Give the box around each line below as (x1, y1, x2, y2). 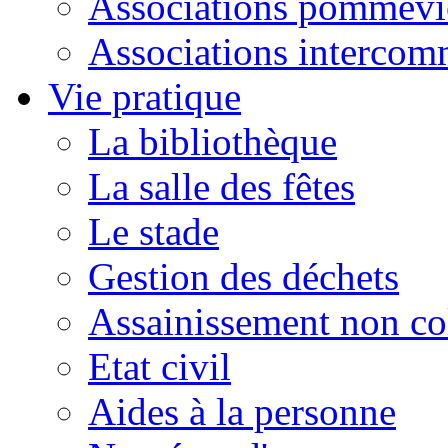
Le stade (88, 209, 219, 253)
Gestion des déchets (88, 254, 399, 298)
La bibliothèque (88, 119, 337, 163)
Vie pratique (48, 74, 241, 118)
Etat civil (88, 344, 231, 388)
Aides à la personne (88, 389, 396, 433)
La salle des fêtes (88, 164, 355, 208)
